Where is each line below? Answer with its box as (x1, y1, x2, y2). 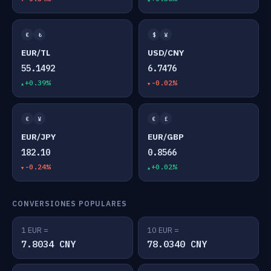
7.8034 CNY (21, 238, 76, 250)
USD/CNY (148, 47, 184, 58)
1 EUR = (21, 225, 48, 235)
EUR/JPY (21, 131, 56, 142)
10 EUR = (147, 225, 179, 235)
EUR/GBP (148, 131, 184, 142)
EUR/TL (21, 47, 50, 58)
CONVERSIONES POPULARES (12, 199, 127, 208)
